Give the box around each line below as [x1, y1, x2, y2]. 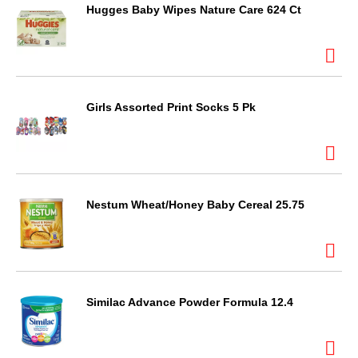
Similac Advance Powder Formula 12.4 [86, 296, 293, 308]
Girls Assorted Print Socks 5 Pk [86, 101, 256, 113]
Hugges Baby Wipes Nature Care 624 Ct [86, 3, 301, 16]
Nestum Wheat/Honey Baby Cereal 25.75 [86, 198, 304, 211]
